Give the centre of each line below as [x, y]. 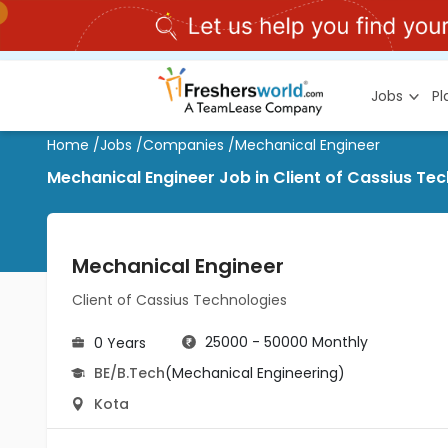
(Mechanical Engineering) [255, 373]
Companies [183, 145]
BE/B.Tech [129, 373]
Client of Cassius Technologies [179, 300]
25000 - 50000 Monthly [286, 342]
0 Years [120, 343]
